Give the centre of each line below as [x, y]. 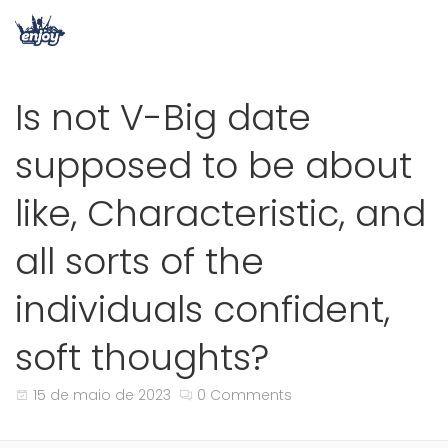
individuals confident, [202, 309]
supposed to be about [213, 165]
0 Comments [244, 395]
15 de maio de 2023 [102, 395]
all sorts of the [139, 261]
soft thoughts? [142, 357]
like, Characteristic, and [220, 213]
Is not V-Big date [163, 117]
